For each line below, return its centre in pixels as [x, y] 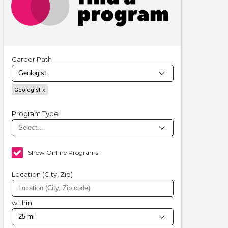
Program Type [35, 114]
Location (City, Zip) [42, 174]
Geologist [27, 90]
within [22, 203]
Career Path [32, 59]
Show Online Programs [63, 153]
